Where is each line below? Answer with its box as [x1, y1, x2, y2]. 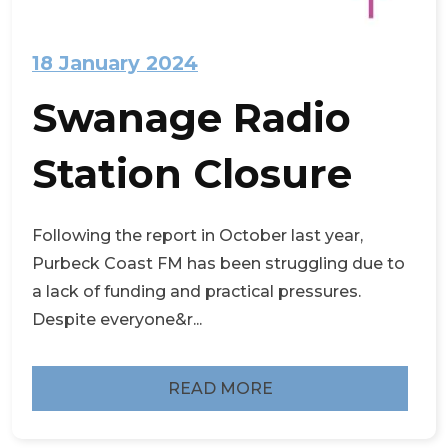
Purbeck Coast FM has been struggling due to [32, 254, 405, 274]
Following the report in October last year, [32, 226, 363, 246]
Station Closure [32, 149, 352, 199]
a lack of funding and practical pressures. [32, 282, 361, 302]
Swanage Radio [32, 93, 351, 143]
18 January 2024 [32, 51, 198, 76]
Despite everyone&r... [32, 310, 202, 330]
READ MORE [167, 378, 273, 398]
